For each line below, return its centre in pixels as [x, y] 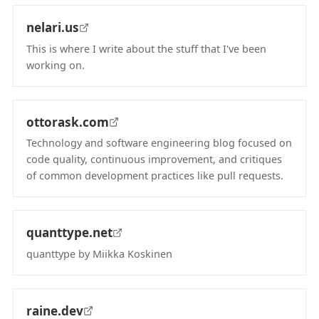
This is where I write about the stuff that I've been [146, 48]
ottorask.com [68, 122]
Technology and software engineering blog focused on [159, 143]
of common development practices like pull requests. [155, 176]
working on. [56, 65]
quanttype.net [69, 232]
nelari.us [53, 27]
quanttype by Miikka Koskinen [99, 253]
